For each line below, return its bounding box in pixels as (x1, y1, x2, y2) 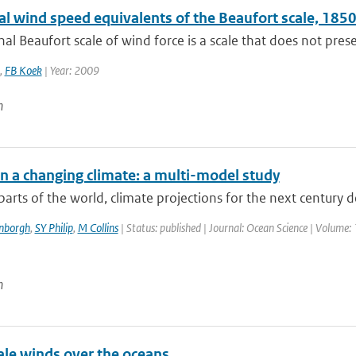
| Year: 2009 (41, 63, 99, 78)
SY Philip (34, 220, 73, 235)
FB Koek (4, 63, 42, 78)
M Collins (77, 220, 118, 235)
